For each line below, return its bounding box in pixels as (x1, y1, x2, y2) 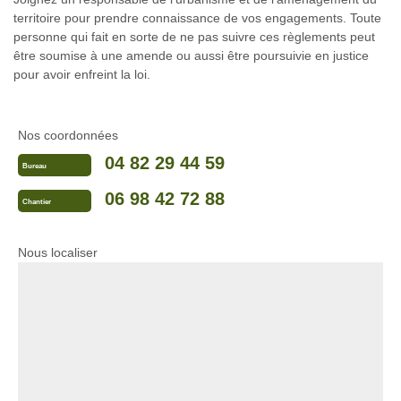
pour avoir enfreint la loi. (13, 67, 150, 82)
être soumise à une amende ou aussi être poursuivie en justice (13, 48, 369, 64)
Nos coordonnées (18, 128, 118, 143)
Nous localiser (18, 245, 98, 260)
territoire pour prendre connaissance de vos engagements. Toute (13, 11, 381, 26)
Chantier (22, 197, 51, 206)
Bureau (22, 161, 47, 170)
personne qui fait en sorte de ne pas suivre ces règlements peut (13, 30, 375, 45)
